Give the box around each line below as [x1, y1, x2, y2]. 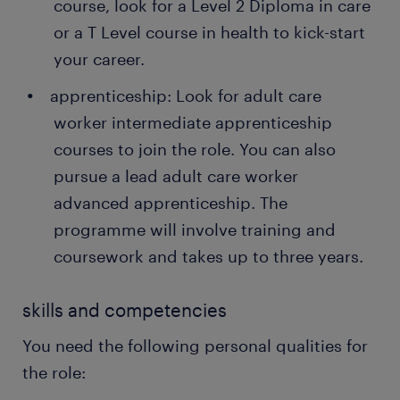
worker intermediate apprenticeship [54, 112, 332, 133]
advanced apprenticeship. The [54, 193, 287, 213]
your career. [54, 49, 145, 70]
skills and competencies [22, 299, 227, 321]
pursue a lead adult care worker [54, 166, 298, 187]
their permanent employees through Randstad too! [22, 5, 368, 23]
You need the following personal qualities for [22, 336, 368, 356]
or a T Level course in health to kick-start [54, 22, 365, 43]
